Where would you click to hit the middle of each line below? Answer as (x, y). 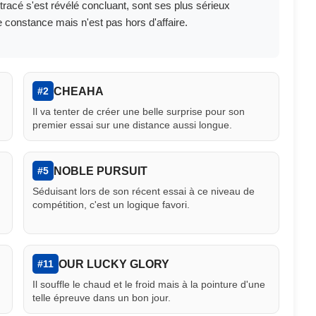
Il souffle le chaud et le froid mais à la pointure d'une (148, 285)
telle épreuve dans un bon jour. (101, 298)
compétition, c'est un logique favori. (111, 205)
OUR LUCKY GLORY (114, 264)
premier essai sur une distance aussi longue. (132, 125)
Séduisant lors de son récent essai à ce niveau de (143, 192)
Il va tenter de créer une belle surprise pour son (138, 112)
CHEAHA (78, 91)
